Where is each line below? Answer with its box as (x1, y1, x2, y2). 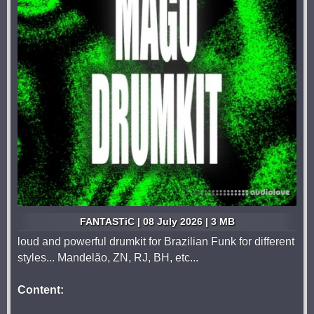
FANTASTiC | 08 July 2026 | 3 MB (79, 216, 235, 227)
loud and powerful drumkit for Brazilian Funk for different (18, 235, 294, 247)
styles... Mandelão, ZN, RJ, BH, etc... (18, 252, 198, 264)
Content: (18, 284, 64, 296)
